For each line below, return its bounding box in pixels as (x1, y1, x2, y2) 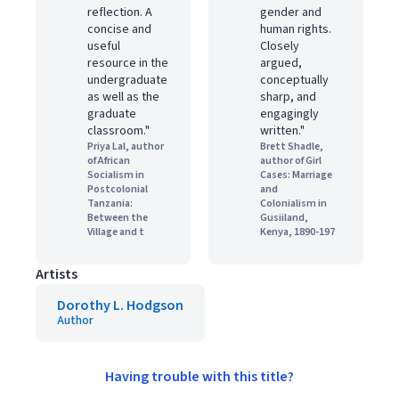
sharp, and (260, 88, 316, 106)
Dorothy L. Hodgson (57, 296, 183, 315)
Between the (87, 210, 148, 225)
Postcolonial (87, 182, 148, 197)
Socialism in (87, 167, 144, 183)
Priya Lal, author (87, 139, 164, 154)
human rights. (260, 20, 331, 38)
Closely (260, 37, 299, 55)
